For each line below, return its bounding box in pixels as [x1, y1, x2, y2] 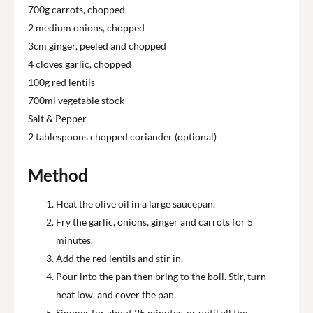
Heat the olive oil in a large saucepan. [56, 198, 215, 210]
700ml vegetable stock [28, 94, 124, 107]
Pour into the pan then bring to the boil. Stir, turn [56, 270, 266, 283]
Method [28, 165, 88, 186]
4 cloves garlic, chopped [28, 58, 131, 71]
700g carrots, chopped [28, 3, 125, 16]
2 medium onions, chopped [28, 22, 145, 34]
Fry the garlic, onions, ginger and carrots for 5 [56, 216, 253, 228]
